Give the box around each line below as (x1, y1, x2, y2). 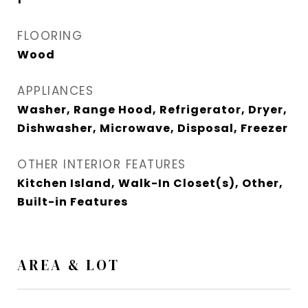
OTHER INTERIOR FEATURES (17, 156, 186, 173)
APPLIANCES (17, 82, 93, 100)
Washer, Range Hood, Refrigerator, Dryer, (17, 102, 287, 118)
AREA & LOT (17, 255, 120, 276)
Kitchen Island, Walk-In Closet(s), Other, (17, 175, 283, 192)
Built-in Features (17, 194, 128, 210)
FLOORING (17, 27, 82, 45)
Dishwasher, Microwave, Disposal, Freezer (17, 120, 288, 137)
